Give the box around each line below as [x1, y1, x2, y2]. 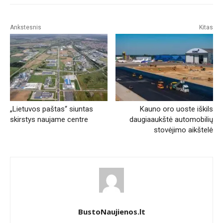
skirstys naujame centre [10, 114, 88, 124]
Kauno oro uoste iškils [139, 104, 213, 113]
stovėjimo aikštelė [153, 125, 213, 134]
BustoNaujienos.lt [78, 206, 145, 217]
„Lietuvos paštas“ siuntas [10, 104, 93, 113]
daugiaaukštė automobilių [129, 114, 213, 124]
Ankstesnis [10, 24, 41, 31]
